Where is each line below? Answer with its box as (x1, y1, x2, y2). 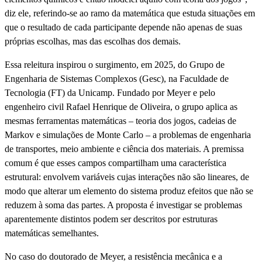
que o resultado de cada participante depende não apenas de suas (5, 22, 242, 32)
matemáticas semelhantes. (5, 227, 99, 238)
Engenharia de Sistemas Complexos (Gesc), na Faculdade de (5, 73, 229, 84)
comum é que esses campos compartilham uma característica (5, 157, 226, 168)
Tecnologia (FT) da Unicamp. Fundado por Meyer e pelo (5, 87, 215, 98)
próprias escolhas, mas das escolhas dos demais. (5, 36, 181, 46)
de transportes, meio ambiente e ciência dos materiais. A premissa (5, 143, 244, 154)
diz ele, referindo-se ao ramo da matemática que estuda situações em (5, 8, 255, 18)
